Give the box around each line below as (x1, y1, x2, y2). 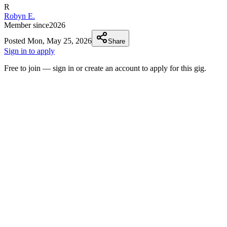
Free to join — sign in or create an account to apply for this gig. (4, 64, 206, 73)
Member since (4, 21, 49, 30)
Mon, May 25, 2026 (27, 36, 92, 46)
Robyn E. (4, 12, 35, 21)
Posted (4, 36, 27, 46)
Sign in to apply (4, 47, 55, 56)
